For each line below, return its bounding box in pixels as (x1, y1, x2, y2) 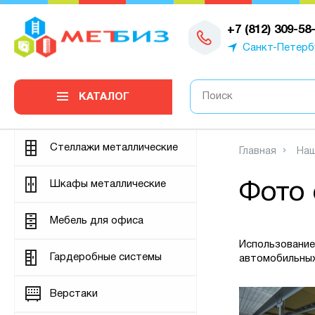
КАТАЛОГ (79, 92, 129, 102)
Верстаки (50, 289, 98, 299)
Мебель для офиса (50, 216, 143, 226)
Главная (239, 147, 276, 156)
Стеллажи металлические (50, 143, 178, 153)
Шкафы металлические (50, 179, 166, 189)
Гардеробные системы (50, 252, 162, 262)
